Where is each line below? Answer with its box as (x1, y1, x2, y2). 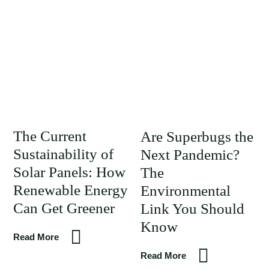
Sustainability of (13, 146, 113, 162)
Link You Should (140, 201, 244, 217)
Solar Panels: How (13, 164, 125, 180)
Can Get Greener (13, 200, 115, 216)
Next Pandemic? (140, 147, 240, 163)
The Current (13, 128, 86, 144)
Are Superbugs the (140, 128, 253, 145)
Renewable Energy (13, 182, 128, 198)
